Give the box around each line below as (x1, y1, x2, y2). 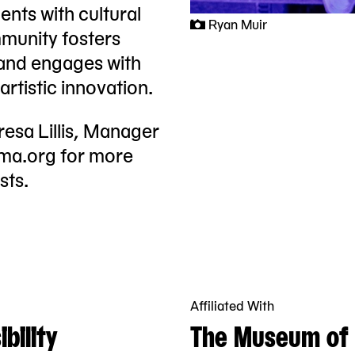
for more (56, 139, 133, 168)
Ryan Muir (208, 13, 267, 33)
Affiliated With (190, 295, 274, 315)
